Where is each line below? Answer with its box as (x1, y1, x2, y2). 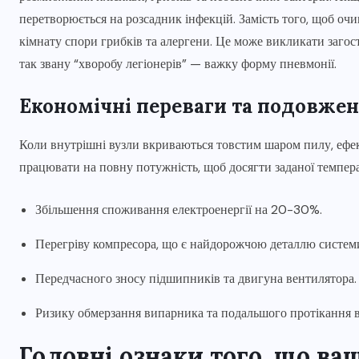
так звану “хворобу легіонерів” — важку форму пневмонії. (19, 55, 337, 73)
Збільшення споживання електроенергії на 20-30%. (35, 201, 322, 219)
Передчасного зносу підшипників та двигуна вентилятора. (35, 270, 357, 288)
